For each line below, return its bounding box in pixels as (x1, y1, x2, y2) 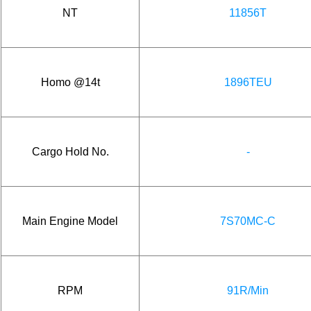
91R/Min (227, 284, 269, 296)
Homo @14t (40, 76, 100, 88)
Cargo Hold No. (31, 145, 109, 158)
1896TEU (224, 76, 272, 88)
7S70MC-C (220, 215, 276, 227)
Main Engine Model (22, 215, 118, 227)
